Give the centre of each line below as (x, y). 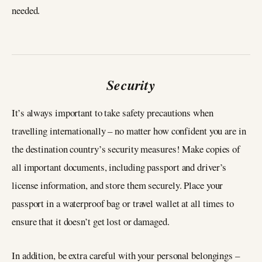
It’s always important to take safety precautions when (113, 112)
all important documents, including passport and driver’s (119, 167)
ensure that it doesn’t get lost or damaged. (91, 221)
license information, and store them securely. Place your (118, 185)
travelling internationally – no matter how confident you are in (129, 130)
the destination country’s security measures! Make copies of (126, 149)
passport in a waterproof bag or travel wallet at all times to (123, 203)
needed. (26, 10)
